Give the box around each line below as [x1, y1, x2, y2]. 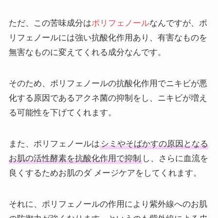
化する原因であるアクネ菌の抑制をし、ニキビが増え [8, 93, 207, 103]
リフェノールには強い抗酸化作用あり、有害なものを [8, 33, 207, 43]
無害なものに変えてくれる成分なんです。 [8, 48, 166, 57]
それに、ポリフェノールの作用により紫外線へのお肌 [8, 200, 207, 209]
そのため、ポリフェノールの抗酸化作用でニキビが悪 [8, 79, 207, 89]
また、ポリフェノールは [8, 139, 100, 149]
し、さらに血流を [142, 154, 208, 163]
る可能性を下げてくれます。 [8, 108, 116, 118]
